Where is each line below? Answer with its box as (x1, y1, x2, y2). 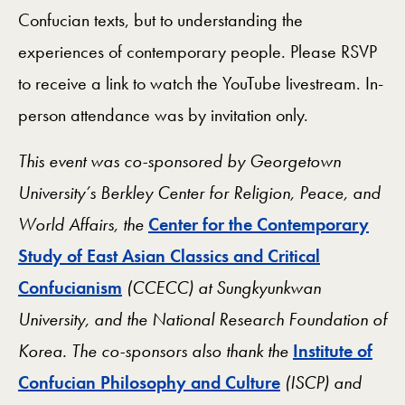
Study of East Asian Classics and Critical (18, 244, 320, 268)
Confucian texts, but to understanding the (18, 8, 303, 33)
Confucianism (18, 276, 122, 300)
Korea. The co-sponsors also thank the (18, 339, 293, 363)
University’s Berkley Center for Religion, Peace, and (18, 181, 381, 205)
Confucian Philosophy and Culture (18, 371, 280, 395)
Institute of (293, 339, 372, 363)
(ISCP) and (280, 371, 362, 395)
